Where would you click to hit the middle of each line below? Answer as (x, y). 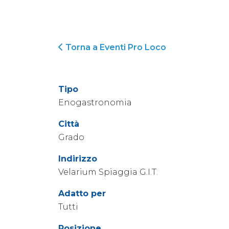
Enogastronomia (95, 102)
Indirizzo (78, 159)
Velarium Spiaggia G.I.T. (108, 172)
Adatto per (82, 193)
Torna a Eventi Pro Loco (115, 47)
